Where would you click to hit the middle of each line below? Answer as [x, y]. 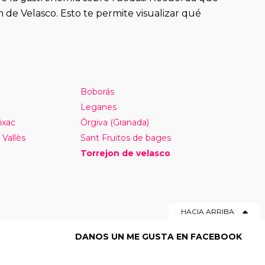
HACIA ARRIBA [208, 211]
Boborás [98, 91]
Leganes [99, 107]
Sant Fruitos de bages [126, 138]
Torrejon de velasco [126, 153]
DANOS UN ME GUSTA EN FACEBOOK [159, 236]
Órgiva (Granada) [115, 122]
